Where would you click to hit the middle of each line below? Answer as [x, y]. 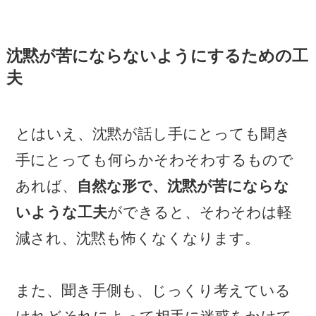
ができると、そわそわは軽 [200, 212]
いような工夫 [62, 212]
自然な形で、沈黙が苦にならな [183, 186]
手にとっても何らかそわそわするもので [155, 160]
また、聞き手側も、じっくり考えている [153, 291]
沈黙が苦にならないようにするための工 [157, 56]
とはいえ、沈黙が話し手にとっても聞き [153, 134]
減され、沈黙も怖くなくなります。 [138, 238]
